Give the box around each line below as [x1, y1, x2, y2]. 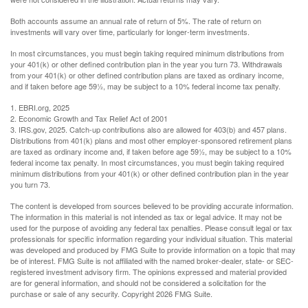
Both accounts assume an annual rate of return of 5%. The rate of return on [10, 15, 261, 27]
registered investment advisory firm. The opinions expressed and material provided [10, 266, 287, 278]
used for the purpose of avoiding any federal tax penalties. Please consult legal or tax [10, 222, 292, 234]
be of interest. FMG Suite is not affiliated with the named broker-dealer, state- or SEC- [10, 255, 294, 267]
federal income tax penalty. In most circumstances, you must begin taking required [10, 157, 284, 168]
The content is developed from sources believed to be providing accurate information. [10, 200, 294, 212]
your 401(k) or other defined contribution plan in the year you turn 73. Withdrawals [10, 58, 283, 70]
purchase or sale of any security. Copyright [10, 288, 156, 300]
